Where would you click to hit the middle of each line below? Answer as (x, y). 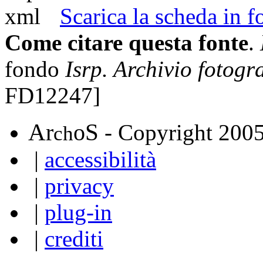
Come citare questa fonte (127, 42)
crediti (74, 238)
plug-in (78, 212)
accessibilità (100, 159)
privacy (79, 186)
